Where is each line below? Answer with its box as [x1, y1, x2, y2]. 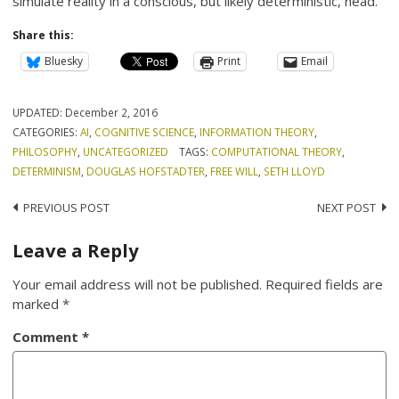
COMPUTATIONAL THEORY [210, 143, 342, 159]
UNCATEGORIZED [83, 143, 169, 159]
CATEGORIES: [12, 124, 81, 139]
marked [12, 294, 63, 313]
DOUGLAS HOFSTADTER [86, 163, 206, 178]
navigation [12, 227, 118, 254]
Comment [12, 327, 83, 346]
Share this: [12, 27, 75, 43]
